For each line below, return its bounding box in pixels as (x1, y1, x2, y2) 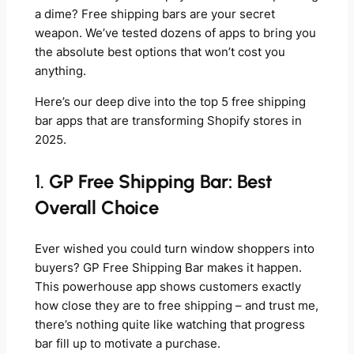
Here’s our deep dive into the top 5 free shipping (34, 94, 306, 109)
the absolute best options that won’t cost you (34, 45, 285, 60)
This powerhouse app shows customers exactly (34, 279, 301, 294)
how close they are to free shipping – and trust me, (34, 298, 318, 313)
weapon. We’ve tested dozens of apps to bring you (34, 26, 316, 41)
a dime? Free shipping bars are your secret (34, 7, 275, 22)
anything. (34, 64, 86, 79)
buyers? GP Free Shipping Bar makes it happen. (34, 260, 302, 275)
